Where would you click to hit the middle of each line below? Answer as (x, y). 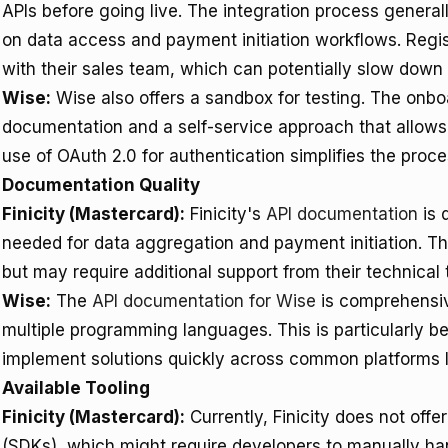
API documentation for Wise (204, 301)
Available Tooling (76, 388)
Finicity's (225, 214)
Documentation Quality (101, 185)
